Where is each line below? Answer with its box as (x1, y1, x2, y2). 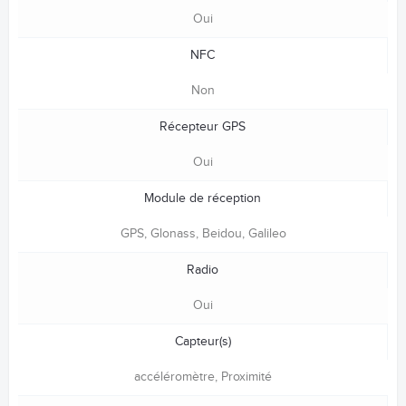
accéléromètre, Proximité (134, 370, 272, 385)
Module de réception (144, 191, 261, 207)
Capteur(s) (174, 334, 231, 350)
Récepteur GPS (159, 120, 246, 135)
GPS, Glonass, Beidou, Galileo (120, 227, 286, 242)
